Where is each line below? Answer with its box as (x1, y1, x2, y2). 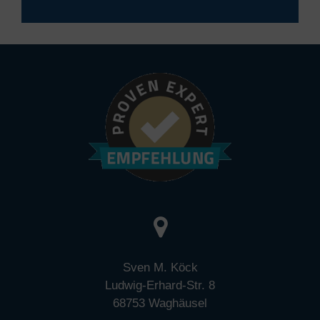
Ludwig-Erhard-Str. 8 (105, 278, 215, 292)
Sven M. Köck (122, 260, 198, 274)
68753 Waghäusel (113, 296, 207, 310)
